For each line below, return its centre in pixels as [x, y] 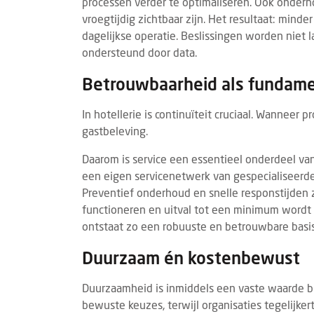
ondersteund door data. [139, 53]
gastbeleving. [115, 131]
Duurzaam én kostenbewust [191, 258]
